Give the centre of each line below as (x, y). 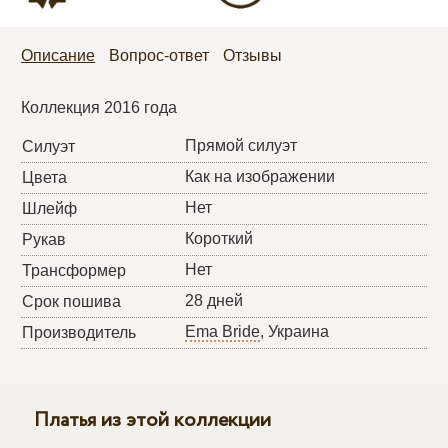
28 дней (214, 300)
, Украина (295, 331)
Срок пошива (72, 301)
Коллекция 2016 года (99, 107)
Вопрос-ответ (159, 55)
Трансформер (74, 270)
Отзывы (253, 55)
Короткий (219, 238)
